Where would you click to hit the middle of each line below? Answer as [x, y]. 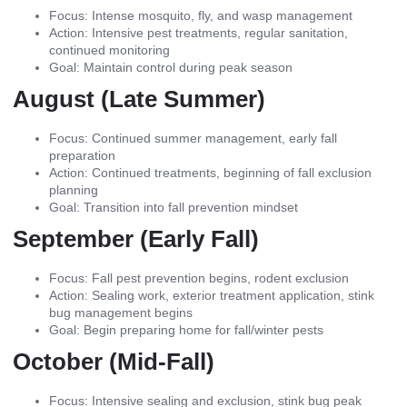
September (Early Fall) [136, 239]
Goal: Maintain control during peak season [171, 68]
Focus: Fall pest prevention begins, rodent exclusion [199, 278]
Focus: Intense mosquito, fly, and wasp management [201, 16]
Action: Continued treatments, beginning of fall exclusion [210, 173]
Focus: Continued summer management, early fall [193, 139]
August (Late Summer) [139, 99]
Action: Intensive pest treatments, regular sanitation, [199, 33]
